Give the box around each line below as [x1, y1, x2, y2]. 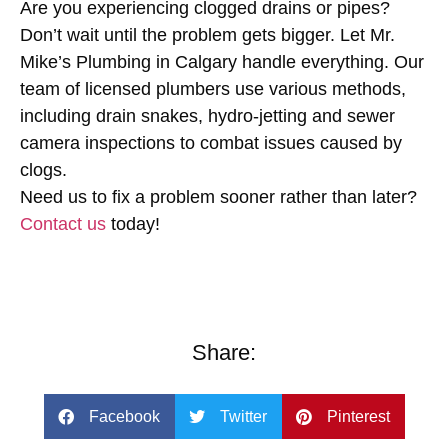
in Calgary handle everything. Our [151, 51, 424, 72]
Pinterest [326, 407, 390, 425]
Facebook [88, 407, 160, 425]
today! [106, 213, 160, 234]
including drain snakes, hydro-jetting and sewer [20, 105, 395, 126]
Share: [192, 340, 256, 366]
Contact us [20, 213, 106, 234]
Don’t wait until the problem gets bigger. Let [20, 24, 370, 45]
